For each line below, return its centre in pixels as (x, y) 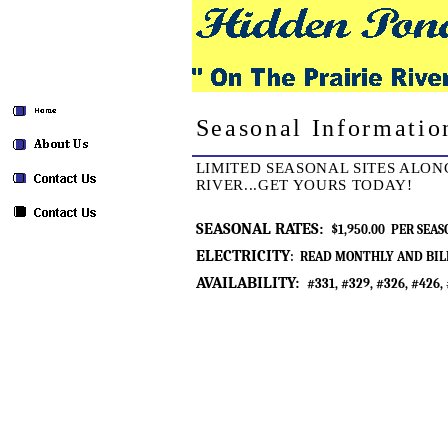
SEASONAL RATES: (263, 228)
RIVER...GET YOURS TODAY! (304, 184)
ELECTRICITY (242, 255)
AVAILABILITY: (251, 282)
